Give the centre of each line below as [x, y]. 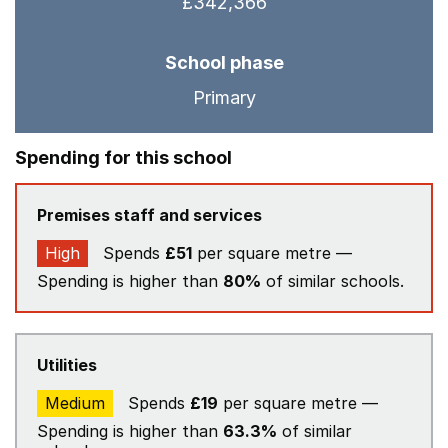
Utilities [67, 365]
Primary [224, 97]
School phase [224, 62]
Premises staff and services [149, 215]
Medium [75, 403]
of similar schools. [332, 281]
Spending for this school [123, 157]
